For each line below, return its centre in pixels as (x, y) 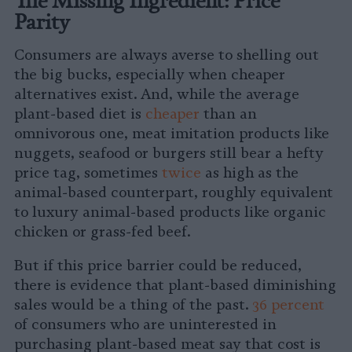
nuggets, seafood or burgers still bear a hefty (169, 154)
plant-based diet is (80, 114)
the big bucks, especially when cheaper (150, 75)
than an (228, 114)
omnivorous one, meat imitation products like (172, 134)
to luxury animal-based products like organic (170, 213)
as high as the (250, 173)
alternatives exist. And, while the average (157, 95)
